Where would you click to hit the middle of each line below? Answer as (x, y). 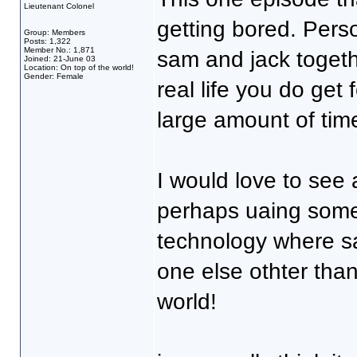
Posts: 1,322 (47, 41)
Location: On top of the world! (78, 67)
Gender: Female (53, 76)
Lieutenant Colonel (59, 6)
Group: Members (54, 32)
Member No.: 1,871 (59, 50)
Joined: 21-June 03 (59, 59)
